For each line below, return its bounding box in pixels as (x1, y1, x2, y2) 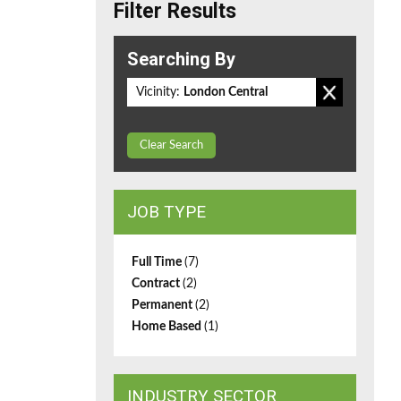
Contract (132, 277, 183, 290)
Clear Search (140, 140, 203, 151)
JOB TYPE (127, 201, 206, 222)
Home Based (132, 320, 204, 333)
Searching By (127, 48, 235, 70)
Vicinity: (136, 86, 180, 98)
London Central (183, 86, 268, 98)
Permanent (132, 299, 195, 311)
